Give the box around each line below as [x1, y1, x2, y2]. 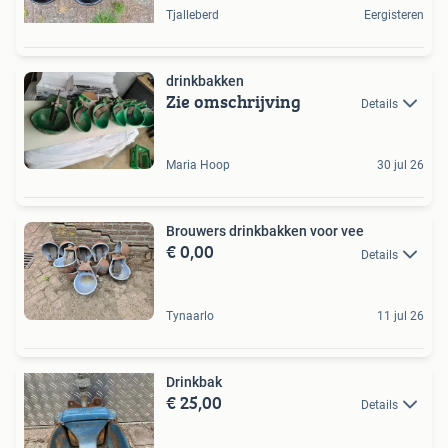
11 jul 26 [377, 308, 424, 323]
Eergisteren [364, 7, 424, 22]
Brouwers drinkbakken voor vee [166, 223, 364, 240]
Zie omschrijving [166, 87, 301, 115]
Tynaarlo [166, 308, 214, 323]
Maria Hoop [166, 158, 230, 173]
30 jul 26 [377, 158, 424, 173]
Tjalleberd [166, 7, 219, 22]
